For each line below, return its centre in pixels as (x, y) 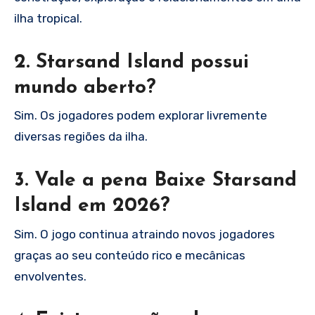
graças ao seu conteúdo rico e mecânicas (130, 255)
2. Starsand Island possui (131, 62)
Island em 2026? (92, 206)
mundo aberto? (85, 88)
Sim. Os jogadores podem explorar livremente (141, 116)
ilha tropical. (48, 18)
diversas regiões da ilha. (81, 137)
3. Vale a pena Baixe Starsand (155, 181)
